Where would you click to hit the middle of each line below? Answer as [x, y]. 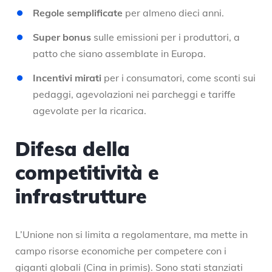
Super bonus [62, 37]
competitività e [87, 172]
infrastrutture [81, 196]
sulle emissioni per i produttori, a [165, 37]
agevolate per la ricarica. [90, 110]
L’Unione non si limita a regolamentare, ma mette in [131, 234]
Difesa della [73, 148]
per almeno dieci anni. [173, 12]
